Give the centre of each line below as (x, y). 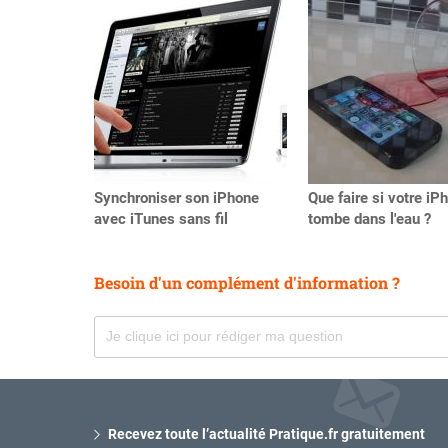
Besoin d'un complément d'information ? (247, 283)
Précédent (126, 15)
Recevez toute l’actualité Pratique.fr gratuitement (266, 433)
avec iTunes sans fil (161, 219)
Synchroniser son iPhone (176, 198)
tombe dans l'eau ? (369, 219)
